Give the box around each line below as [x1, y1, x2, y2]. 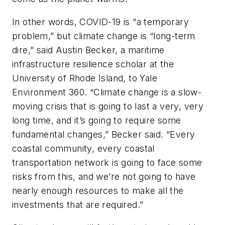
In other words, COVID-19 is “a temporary [12, 16, 189, 27]
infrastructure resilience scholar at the [12, 58, 174, 69]
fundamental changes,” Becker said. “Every [12, 129, 195, 140]
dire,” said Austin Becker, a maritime [12, 44, 165, 55]
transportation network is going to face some [12, 157, 202, 168]
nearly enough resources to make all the [12, 185, 184, 196]
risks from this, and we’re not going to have [12, 171, 196, 182]
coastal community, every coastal [12, 143, 155, 154]
